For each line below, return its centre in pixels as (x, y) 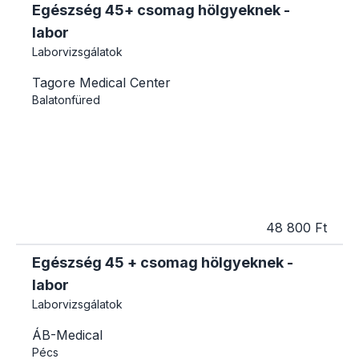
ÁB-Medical (67, 335)
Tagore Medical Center (101, 82)
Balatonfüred (66, 99)
